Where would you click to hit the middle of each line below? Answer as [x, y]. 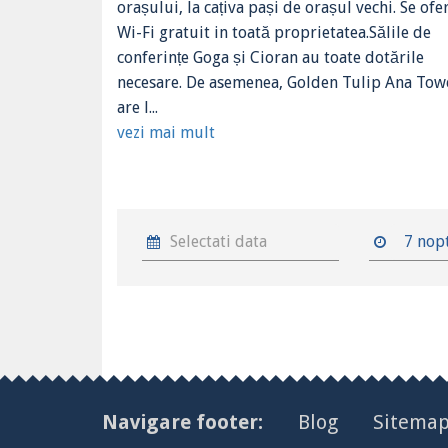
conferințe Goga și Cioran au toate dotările [270, 57]
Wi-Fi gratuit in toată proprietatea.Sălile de [274, 32]
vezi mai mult [166, 132]
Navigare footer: [185, 421]
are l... [137, 107]
